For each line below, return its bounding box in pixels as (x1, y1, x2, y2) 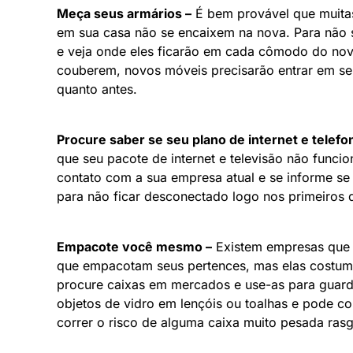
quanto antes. (57, 80, 137, 97)
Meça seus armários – (57, 5, 191, 21)
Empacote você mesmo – (57, 238, 212, 255)
